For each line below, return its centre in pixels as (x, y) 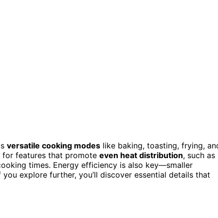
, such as (199, 155)
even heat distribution (141, 155)
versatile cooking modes (54, 145)
